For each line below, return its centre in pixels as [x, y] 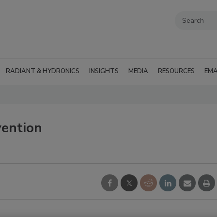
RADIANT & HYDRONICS [43, 71]
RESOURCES [176, 71]
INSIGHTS [104, 71]
